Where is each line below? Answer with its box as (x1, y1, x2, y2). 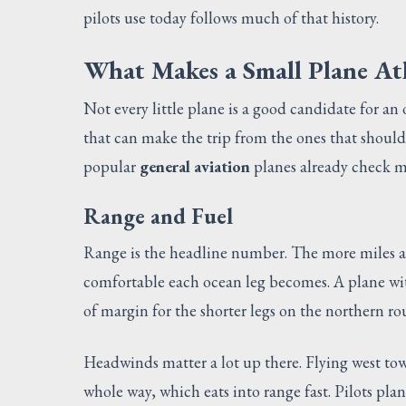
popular (83, 155, 140, 177)
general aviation (140, 155, 250, 177)
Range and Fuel (83, 201, 233, 230)
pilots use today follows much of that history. (83, 6, 379, 28)
